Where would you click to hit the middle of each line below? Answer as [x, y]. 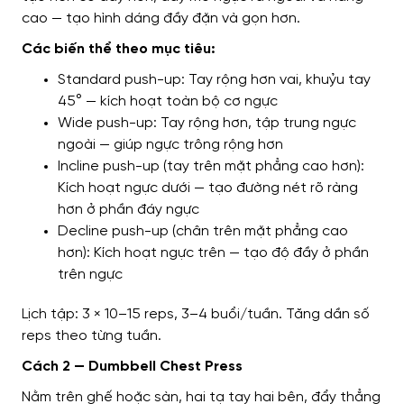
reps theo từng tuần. [92, 336]
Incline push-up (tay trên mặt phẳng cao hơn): [211, 167]
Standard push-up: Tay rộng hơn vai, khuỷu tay [214, 80]
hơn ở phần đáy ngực [129, 210]
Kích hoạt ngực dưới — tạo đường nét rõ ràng [208, 188]
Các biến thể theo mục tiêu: [119, 50]
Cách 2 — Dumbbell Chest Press [132, 367]
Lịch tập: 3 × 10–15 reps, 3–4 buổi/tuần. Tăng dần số [196, 315]
